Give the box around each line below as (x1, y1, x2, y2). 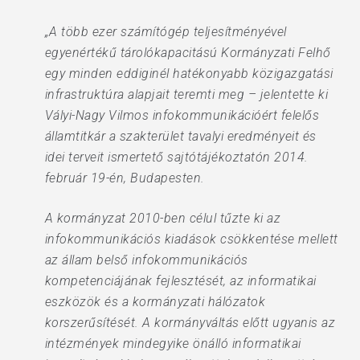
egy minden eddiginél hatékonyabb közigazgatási (44, 66, 333, 81)
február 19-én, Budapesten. (44, 170, 205, 186)
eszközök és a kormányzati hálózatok (44, 294, 266, 309)
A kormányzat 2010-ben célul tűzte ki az (44, 211, 281, 226)
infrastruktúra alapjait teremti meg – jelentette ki (44, 87, 329, 102)
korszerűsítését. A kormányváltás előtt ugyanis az (44, 315, 336, 330)
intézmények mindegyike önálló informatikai (44, 336, 301, 351)
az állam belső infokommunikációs (44, 252, 248, 268)
